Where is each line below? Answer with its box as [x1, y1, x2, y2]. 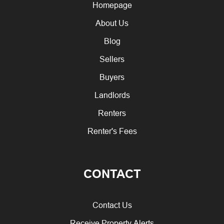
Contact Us [92, 200, 132, 209]
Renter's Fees [87, 126, 137, 135]
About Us [95, 18, 128, 27]
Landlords [94, 90, 130, 99]
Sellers [99, 54, 124, 63]
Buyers [99, 72, 124, 81]
